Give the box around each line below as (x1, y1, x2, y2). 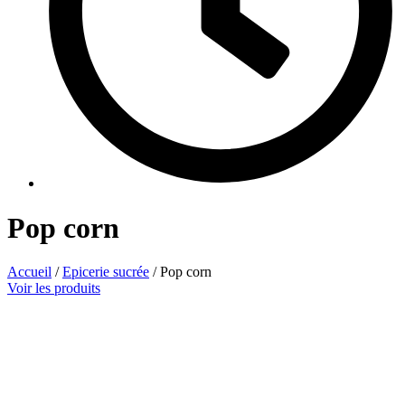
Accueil (7, 264, 52, 280)
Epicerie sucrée (62, 264, 149, 280)
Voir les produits (7, 280, 100, 297)
